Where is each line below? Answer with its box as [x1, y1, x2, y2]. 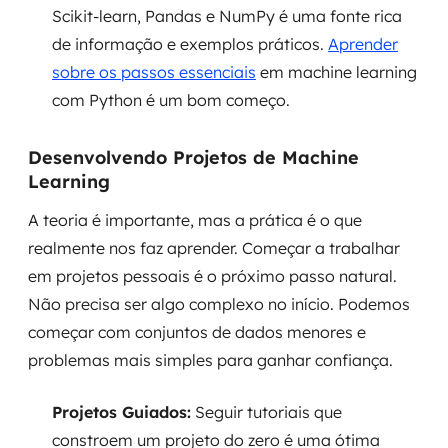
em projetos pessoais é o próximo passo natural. [28, 266, 397, 286]
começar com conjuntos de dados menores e [28, 322, 366, 342]
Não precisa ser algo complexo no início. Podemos [28, 294, 410, 314]
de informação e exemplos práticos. [52, 34, 328, 54]
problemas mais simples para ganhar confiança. [28, 350, 393, 370]
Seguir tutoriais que [191, 402, 342, 422]
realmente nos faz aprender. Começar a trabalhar [28, 238, 400, 258]
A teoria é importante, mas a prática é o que [28, 210, 362, 230]
